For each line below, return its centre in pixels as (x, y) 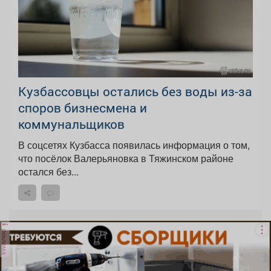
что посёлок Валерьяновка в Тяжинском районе (126, 158)
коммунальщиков (71, 124)
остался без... (48, 171)
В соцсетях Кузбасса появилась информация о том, (134, 145)
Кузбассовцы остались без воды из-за (135, 91)
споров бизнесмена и (83, 107)
